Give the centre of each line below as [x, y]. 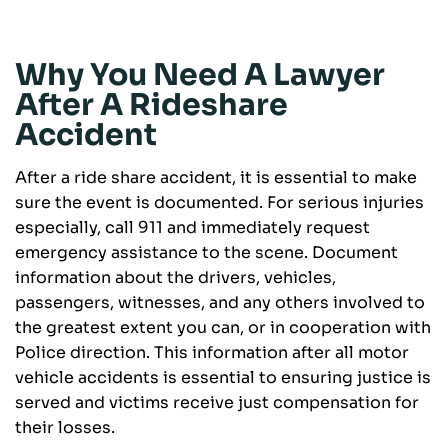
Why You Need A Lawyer [200, 75]
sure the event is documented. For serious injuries [219, 203]
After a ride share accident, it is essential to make [216, 178]
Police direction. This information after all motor [212, 353]
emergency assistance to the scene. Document [206, 253]
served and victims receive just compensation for [217, 403]
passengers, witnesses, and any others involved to [220, 303]
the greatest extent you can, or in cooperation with [223, 328]
